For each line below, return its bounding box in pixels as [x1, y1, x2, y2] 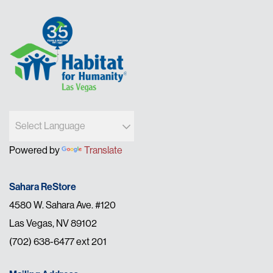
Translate [84, 144, 122, 157]
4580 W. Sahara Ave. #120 [9, 199, 116, 211]
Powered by [9, 144, 62, 157]
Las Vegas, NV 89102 [9, 218, 97, 230]
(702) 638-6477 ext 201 [9, 236, 107, 248]
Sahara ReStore [9, 181, 76, 193]
